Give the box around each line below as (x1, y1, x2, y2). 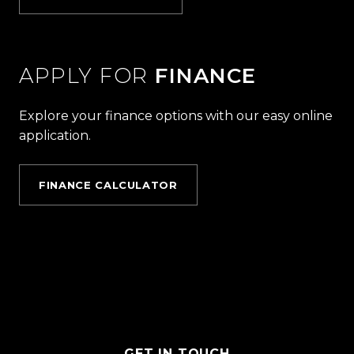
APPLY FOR (19, 63, 149, 88)
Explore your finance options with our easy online (19, 108, 333, 123)
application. (19, 128, 91, 143)
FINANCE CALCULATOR (39, 179, 178, 191)
